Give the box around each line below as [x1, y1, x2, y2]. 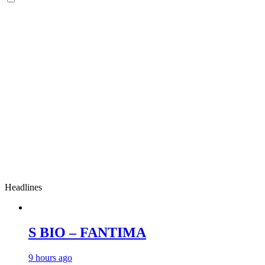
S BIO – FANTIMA [28, 224, 146, 240]
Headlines [5, 182, 42, 192]
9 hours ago [28, 252, 72, 263]
